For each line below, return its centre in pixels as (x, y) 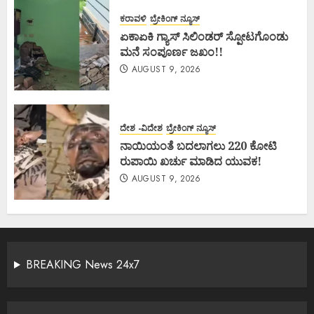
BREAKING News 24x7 (82, 265)
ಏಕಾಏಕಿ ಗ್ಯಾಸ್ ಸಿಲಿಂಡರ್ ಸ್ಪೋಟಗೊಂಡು (204, 36)
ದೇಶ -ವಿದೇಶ (141, 128)
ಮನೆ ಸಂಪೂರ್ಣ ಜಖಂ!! (171, 52)
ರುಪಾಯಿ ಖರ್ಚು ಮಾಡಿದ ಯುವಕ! (191, 161)
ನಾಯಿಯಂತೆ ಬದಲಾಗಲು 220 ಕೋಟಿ (198, 145)
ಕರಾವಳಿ (133, 19)
